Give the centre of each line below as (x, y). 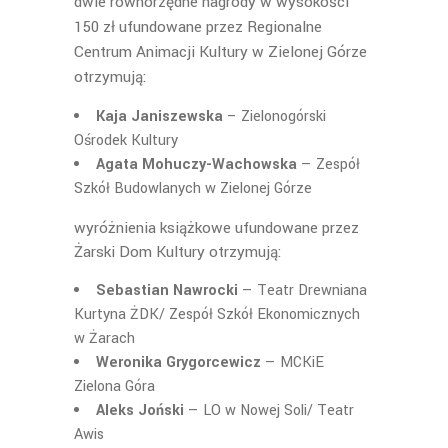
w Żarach (104, 338)
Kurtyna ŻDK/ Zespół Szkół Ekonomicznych (217, 314)
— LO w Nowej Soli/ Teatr (269, 410)
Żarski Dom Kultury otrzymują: (178, 252)
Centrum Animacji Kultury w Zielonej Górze (220, 52)
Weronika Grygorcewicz (178, 362)
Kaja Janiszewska (159, 116)
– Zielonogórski (274, 116)
